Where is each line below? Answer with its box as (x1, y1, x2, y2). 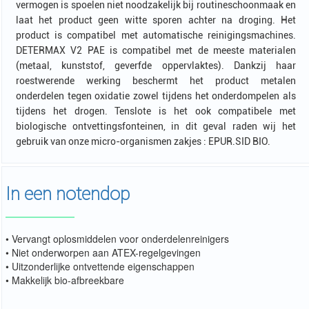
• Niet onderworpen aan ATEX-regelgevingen (6, 245, 201, 259)
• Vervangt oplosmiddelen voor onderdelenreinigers (6, 231, 229, 246)
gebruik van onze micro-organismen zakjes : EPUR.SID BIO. (16, 135, 270, 147)
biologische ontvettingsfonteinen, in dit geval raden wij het (16, 120, 296, 132)
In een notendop (6, 181, 130, 205)
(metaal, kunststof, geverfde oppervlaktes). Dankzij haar (16, 59, 296, 71)
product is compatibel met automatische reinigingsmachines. (16, 29, 296, 41)
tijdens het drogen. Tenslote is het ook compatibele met (16, 105, 296, 117)
